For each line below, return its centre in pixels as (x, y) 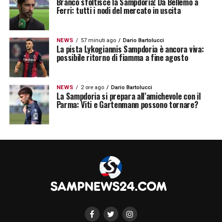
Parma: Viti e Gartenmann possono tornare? (127, 105)
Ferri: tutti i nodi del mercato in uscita (118, 10)
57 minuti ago (98, 40)
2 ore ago (92, 87)
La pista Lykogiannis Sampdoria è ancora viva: (130, 49)
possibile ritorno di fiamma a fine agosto (122, 57)
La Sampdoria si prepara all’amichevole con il (128, 96)
